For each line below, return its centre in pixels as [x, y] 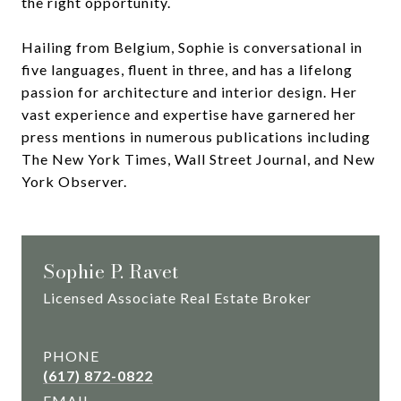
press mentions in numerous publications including [196, 136]
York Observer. [74, 181]
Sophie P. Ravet [111, 271]
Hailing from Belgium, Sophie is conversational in [192, 47]
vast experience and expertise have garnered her [189, 114]
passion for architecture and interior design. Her [189, 91]
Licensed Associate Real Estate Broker [177, 297]
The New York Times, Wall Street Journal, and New [198, 158]
